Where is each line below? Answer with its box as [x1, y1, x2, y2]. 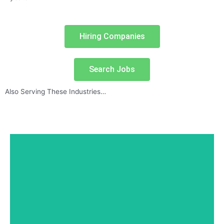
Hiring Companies [79, 31, 145, 41]
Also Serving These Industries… [5, 87, 106, 95]
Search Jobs [89, 64, 135, 74]
